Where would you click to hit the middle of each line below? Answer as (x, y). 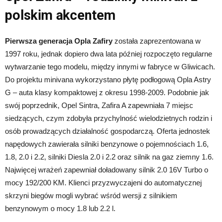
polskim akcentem (60, 16)
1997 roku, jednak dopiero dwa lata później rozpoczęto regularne (109, 54)
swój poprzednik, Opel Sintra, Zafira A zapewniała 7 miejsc (99, 106)
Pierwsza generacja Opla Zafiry (59, 41)
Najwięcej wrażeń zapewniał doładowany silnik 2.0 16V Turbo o (107, 170)
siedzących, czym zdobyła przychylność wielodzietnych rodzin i (109, 118)
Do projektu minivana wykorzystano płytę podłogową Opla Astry (108, 80)
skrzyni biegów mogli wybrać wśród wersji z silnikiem (91, 196)
